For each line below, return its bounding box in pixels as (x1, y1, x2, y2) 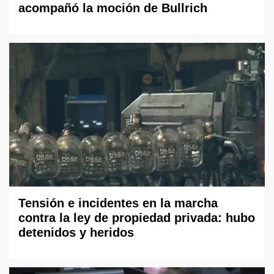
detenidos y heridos (18, 225, 134, 239)
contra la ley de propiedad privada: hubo (18, 210, 255, 224)
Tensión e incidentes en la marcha (18, 196, 218, 210)
